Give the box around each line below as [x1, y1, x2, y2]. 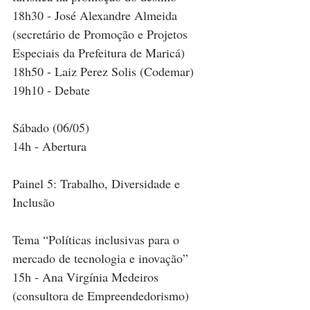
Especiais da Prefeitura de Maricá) [12, 44, 185, 62]
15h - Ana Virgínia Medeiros [12, 268, 162, 286]
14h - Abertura [12, 138, 86, 155]
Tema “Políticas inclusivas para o [12, 231, 183, 248]
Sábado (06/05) [12, 119, 89, 136]
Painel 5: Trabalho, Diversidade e [12, 175, 183, 192]
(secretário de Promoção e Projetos [12, 26, 191, 43]
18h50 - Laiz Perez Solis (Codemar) [12, 63, 194, 80]
